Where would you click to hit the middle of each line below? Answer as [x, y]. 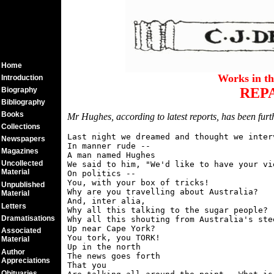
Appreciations [26, 261]
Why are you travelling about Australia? [163, 192]
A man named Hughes [111, 155]
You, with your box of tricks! [138, 183]
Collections [21, 127]
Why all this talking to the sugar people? [168, 210]
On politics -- [102, 173]
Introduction [22, 78]
